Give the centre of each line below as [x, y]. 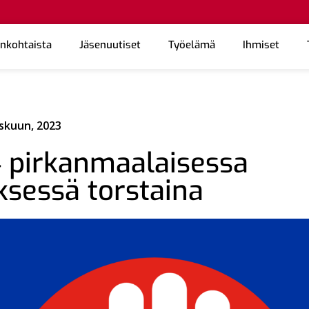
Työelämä [192, 44]
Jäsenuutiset [110, 44]
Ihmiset [261, 44]
